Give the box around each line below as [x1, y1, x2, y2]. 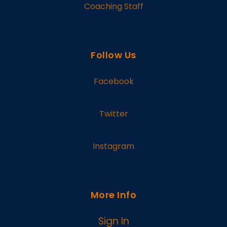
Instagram [93, 140, 134, 153]
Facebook [93, 75, 134, 88]
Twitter [99, 108, 128, 120]
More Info [90, 188, 137, 202]
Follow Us [91, 49, 136, 62]
